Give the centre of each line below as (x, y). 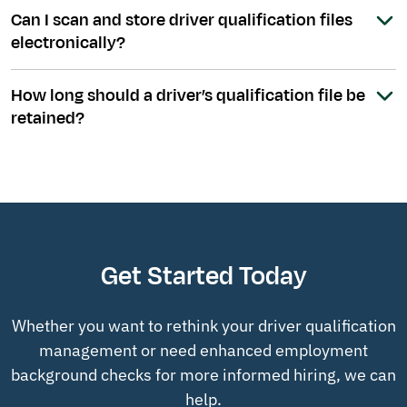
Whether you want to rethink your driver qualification (203, 326)
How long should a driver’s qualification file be (188, 96)
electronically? (68, 43)
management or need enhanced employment (203, 351)
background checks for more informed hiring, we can (203, 375)
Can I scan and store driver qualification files (182, 20)
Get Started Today (203, 277)
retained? (48, 119)
